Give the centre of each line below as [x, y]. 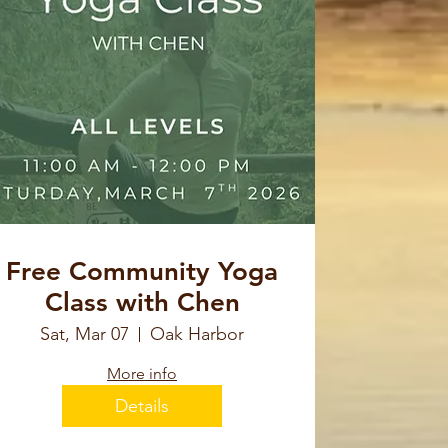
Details [142, 405]
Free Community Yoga [142, 272]
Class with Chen [142, 303]
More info [142, 374]
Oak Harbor [197, 334]
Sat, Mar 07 [84, 334]
